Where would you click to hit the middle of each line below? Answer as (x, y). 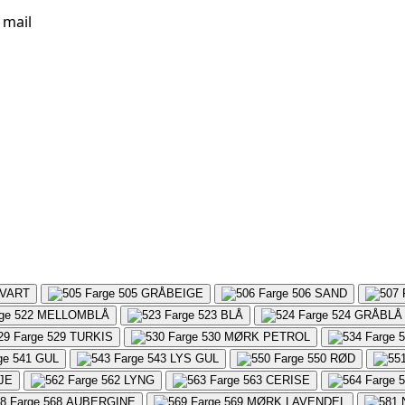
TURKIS (91, 336)
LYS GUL (194, 358)
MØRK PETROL (267, 336)
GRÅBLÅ (378, 315)
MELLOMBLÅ (73, 315)
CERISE (288, 380)
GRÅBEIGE (172, 293)
